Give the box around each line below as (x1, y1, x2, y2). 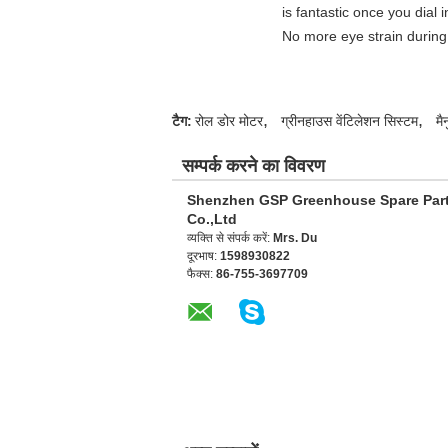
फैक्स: (187, 267, 216, 281)
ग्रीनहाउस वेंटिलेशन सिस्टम (281, 113, 418, 129)
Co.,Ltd (187, 211, 237, 227)
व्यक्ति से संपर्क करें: (187, 231, 273, 245)
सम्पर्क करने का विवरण (182, 156, 325, 176)
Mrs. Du (273, 231, 317, 245)
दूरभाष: (187, 249, 220, 263)
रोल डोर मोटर (195, 113, 263, 129)
